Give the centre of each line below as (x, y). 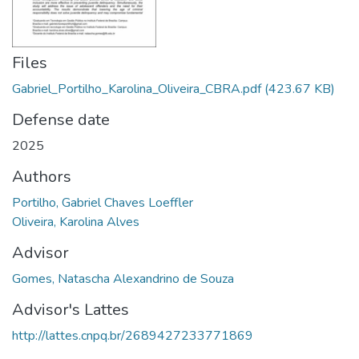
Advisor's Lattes (71, 309)
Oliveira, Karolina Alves (76, 222)
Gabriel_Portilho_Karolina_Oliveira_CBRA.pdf (137, 89)
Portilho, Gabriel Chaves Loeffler (103, 202)
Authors (42, 176)
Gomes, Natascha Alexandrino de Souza (123, 278)
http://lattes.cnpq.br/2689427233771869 (133, 335)
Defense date (61, 119)
